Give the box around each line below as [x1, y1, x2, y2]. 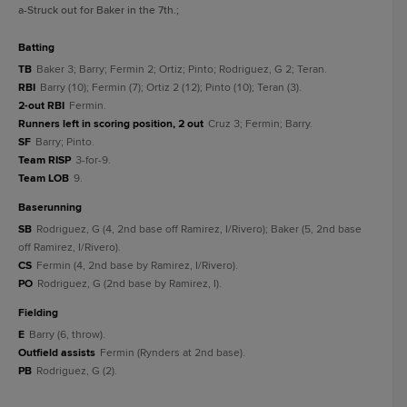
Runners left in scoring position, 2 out [18, 117, 203, 131]
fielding [25, 306, 58, 320]
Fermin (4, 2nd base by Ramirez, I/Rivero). [36, 259, 238, 273]
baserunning [25, 201, 82, 214]
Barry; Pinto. [35, 135, 94, 149]
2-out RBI [18, 99, 65, 113]
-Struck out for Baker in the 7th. [24, 4, 176, 17]
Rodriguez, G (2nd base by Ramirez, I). [37, 277, 222, 291]
